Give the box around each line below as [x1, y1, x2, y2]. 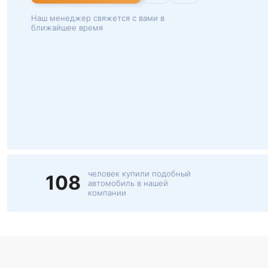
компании [88, 188, 126, 197]
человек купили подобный [88, 169, 191, 178]
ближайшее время [31, 23, 103, 32]
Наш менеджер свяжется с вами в [31, 13, 165, 23]
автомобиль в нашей [88, 178, 168, 188]
